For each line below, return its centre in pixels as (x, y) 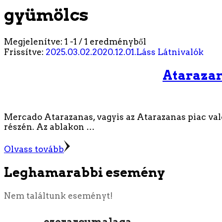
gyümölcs (46, 14)
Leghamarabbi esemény (84, 172)
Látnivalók (181, 52)
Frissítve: (25, 52)
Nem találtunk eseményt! (58, 196)
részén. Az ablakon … (49, 127)
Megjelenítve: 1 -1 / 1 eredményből (75, 41)
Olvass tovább (34, 149)
